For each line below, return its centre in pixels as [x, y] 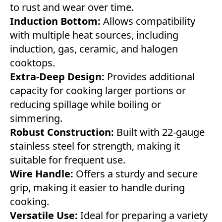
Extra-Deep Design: [57, 77]
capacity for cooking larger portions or [98, 91]
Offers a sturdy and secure [136, 174]
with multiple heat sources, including [94, 35]
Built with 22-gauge [159, 132]
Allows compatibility [148, 21]
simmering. [36, 118]
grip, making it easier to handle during [97, 188]
